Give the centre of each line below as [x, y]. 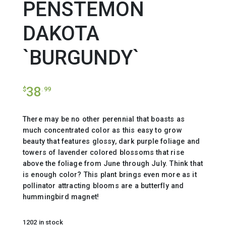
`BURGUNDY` [81, 58]
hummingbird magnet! [61, 197]
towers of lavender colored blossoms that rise [103, 152]
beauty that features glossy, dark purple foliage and [112, 141]
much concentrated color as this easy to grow [102, 130]
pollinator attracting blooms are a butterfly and [103, 186]
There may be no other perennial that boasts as [104, 119]
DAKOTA [61, 34]
